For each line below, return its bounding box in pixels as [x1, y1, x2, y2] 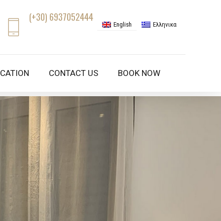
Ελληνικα [153, 21, 177, 29]
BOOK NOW [118, 68, 160, 78]
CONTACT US [49, 68, 98, 78]
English [113, 21, 132, 29]
